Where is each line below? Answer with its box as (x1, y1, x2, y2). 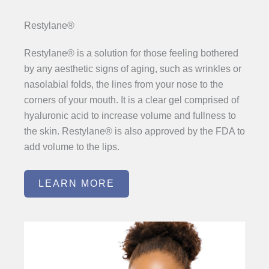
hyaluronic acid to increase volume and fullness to (24, 110, 236, 121)
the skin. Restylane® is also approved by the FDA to (24, 125, 245, 136)
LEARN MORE (38, 178, 115, 189)
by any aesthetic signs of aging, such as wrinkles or (24, 63, 241, 74)
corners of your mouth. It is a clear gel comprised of (24, 94, 239, 105)
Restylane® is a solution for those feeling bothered (24, 47, 238, 58)
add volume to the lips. (24, 141, 119, 152)
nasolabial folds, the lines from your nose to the (24, 79, 223, 89)
